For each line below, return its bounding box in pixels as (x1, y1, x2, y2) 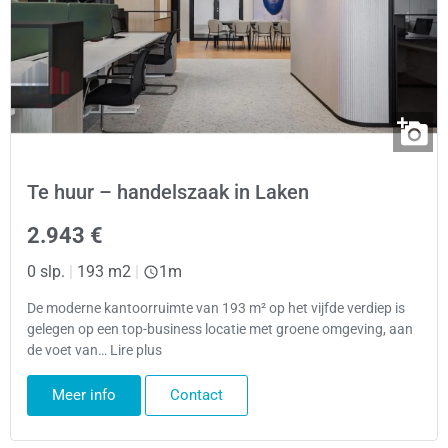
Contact (170, 386, 223, 405)
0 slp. (27, 261, 65, 281)
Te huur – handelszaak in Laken (27, 179, 309, 204)
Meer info (52, 386, 116, 405)
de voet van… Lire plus (27, 341, 162, 359)
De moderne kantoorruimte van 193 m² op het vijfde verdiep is (27, 299, 405, 317)
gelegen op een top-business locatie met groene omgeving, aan (27, 320, 413, 338)
